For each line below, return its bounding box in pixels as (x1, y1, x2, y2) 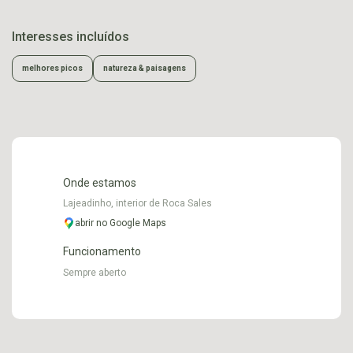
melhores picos (22, 63, 83, 72)
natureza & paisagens (103, 63, 186, 72)
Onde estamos (63, 176, 136, 189)
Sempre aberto (63, 266, 126, 278)
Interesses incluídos (12, 28, 129, 44)
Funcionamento (63, 244, 141, 258)
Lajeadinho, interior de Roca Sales (63, 197, 212, 209)
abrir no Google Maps (75, 217, 166, 229)
